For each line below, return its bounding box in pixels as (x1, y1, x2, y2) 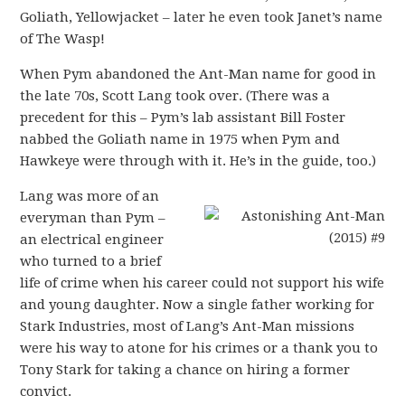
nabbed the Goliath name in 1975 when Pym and (20, 131, 341, 147)
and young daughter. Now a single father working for (20, 297, 375, 313)
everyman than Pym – (20, 210, 166, 226)
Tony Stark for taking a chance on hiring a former (20, 362, 351, 378)
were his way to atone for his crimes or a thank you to (20, 340, 379, 356)
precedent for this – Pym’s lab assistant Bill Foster (20, 109, 346, 126)
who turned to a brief (20, 253, 162, 269)
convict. (20, 383, 72, 400)
